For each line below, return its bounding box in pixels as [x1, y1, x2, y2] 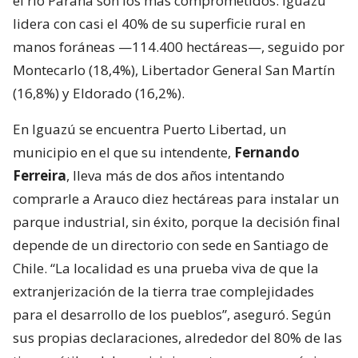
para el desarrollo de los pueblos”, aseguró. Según [13, 304, 331, 324]
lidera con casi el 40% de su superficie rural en [13, 14, 305, 33]
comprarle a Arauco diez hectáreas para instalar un [13, 189, 339, 208]
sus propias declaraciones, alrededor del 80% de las [13, 328, 342, 347]
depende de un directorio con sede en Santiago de [13, 235, 328, 254]
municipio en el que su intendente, [13, 142, 234, 161]
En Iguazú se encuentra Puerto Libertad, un [13, 119, 286, 138]
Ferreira [13, 165, 66, 185]
